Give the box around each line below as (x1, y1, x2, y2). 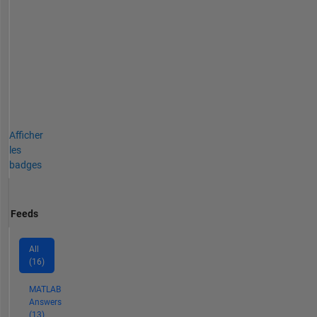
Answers (28, 297, 62, 308)
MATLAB (28, 284, 61, 295)
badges (8, 158, 42, 171)
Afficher (8, 129, 43, 141)
